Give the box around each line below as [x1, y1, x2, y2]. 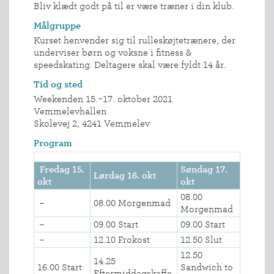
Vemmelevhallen [34, 106, 106, 116]
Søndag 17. [180, 164, 228, 174]
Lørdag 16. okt [94, 170, 157, 180]
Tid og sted [34, 79, 83, 89]
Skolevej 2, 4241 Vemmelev [34, 118, 150, 128]
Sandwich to [180, 262, 233, 272]
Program [34, 138, 72, 148]
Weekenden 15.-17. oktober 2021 [34, 94, 172, 104]
